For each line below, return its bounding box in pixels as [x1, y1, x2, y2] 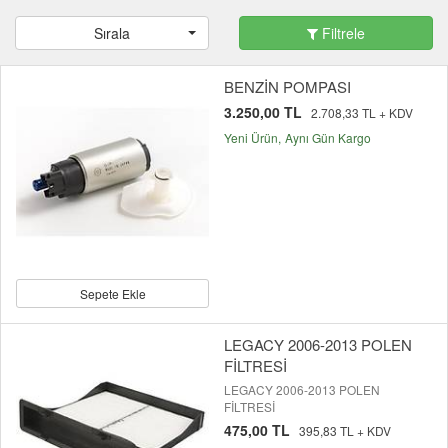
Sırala [94, 23, 130, 44]
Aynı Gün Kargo [285, 129, 371, 147]
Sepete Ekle [79, 285, 146, 303]
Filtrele [318, 23, 365, 44]
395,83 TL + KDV [299, 422, 391, 440]
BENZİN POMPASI [224, 76, 351, 98]
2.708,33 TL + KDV [311, 104, 413, 122]
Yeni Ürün [224, 129, 278, 147]
